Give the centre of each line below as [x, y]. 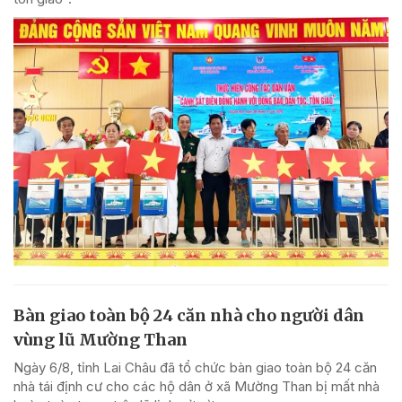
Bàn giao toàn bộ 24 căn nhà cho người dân [189, 316]
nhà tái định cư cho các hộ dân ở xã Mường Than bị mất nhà [197, 387]
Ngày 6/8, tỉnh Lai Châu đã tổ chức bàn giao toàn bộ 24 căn [195, 368]
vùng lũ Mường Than [100, 340]
